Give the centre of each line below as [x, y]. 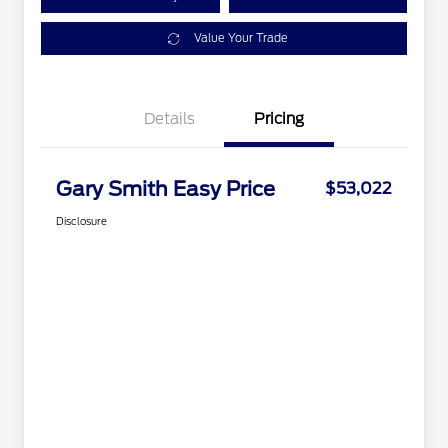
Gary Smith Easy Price [165, 189]
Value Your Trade [240, 38]
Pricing [279, 119]
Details [169, 119]
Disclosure [81, 221]
